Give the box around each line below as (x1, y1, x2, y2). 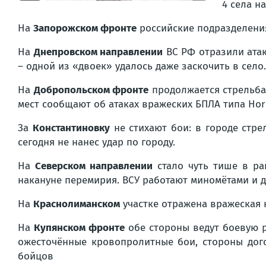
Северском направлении (35, 160, 153, 172)
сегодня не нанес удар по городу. (18, 136, 175, 148)
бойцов (18, 250, 53, 262)
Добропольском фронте (33, 84, 149, 96)
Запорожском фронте (33, 22, 137, 34)
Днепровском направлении (33, 46, 163, 58)
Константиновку (32, 122, 110, 134)
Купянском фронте (33, 221, 125, 234)
